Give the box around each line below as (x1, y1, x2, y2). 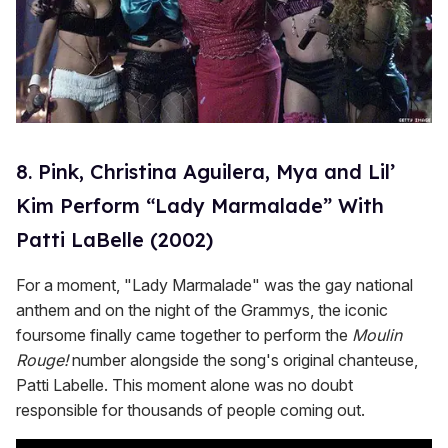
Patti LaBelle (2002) (16, 226, 213, 252)
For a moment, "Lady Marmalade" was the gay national (16, 274, 413, 295)
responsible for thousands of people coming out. (16, 399, 365, 420)
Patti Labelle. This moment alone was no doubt (16, 374, 353, 395)
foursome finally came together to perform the (16, 324, 352, 345)
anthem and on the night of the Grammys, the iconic (16, 299, 388, 320)
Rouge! (16, 349, 68, 370)
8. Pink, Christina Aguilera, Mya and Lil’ (16, 158, 395, 184)
